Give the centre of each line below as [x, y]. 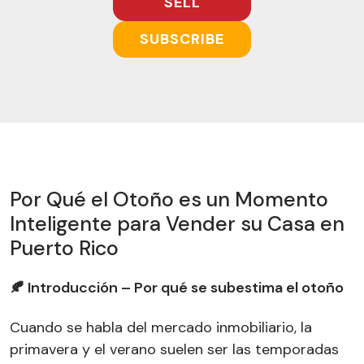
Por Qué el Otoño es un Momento [169, 199]
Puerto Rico [64, 248]
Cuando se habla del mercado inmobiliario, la [161, 327]
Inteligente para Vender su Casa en [177, 223]
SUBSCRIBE [182, 39]
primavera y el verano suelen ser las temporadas [174, 349]
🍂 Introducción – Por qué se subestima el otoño [177, 287]
